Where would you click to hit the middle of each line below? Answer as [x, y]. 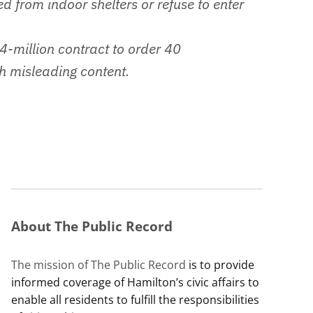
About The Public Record [92, 226]
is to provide [220, 264]
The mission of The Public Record [99, 264]
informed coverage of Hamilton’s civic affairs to [135, 282]
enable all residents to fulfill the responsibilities [135, 299]
